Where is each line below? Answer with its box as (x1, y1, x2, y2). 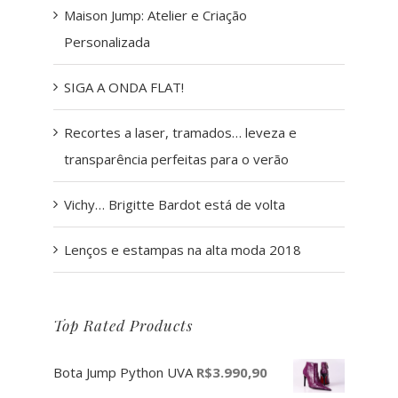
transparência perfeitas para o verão (64, 149, 289, 168)
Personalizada (64, 32, 150, 51)
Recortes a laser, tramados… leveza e (64, 123, 297, 141)
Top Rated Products (53, 314, 193, 335)
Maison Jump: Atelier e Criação (64, 5, 247, 24)
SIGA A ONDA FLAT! (64, 77, 184, 96)
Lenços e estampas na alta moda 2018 (64, 240, 301, 259)
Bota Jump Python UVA (53, 362, 193, 381)
